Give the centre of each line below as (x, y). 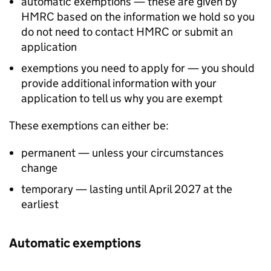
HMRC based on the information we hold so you (138, 17)
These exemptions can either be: (90, 126)
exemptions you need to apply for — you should (138, 68)
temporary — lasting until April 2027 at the (127, 189)
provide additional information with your (119, 83)
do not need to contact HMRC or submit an (127, 32)
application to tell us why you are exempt (122, 98)
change (39, 168)
